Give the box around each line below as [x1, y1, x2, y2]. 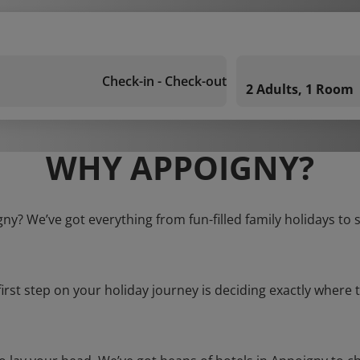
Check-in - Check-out [102, 72, 227, 90]
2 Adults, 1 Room [246, 80, 354, 98]
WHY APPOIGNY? [46, 145, 314, 190]
